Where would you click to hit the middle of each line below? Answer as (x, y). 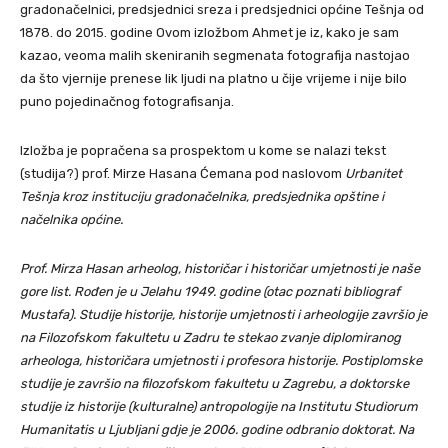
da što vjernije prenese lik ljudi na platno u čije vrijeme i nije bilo (213, 78)
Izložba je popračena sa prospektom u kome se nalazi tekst (203, 150)
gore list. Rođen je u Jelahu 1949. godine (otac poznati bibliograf (210, 291)
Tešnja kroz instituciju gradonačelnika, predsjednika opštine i (202, 196)
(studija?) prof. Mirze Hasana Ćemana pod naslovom (182, 173)
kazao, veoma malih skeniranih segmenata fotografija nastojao (215, 55)
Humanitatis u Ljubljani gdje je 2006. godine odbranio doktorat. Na (217, 429)
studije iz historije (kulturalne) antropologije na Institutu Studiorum (219, 406)
